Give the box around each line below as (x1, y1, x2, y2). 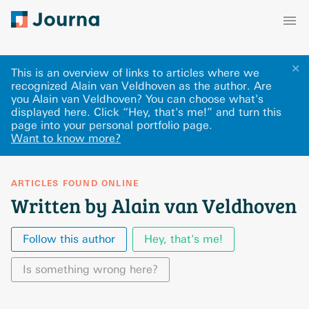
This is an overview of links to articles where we (11, 66, 259, 79)
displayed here (11, 106, 87, 119)
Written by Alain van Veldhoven (11, 192, 297, 219)
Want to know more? (11, 132, 121, 145)
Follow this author (23, 232, 115, 246)
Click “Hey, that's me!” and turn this (94, 106, 281, 119)
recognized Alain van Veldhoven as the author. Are (11, 79, 272, 92)
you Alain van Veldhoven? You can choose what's (11, 92, 263, 106)
